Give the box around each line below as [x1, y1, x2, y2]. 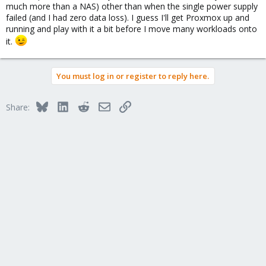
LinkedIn [68, 100, 100, 112]
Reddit [88, 100, 113, 112]
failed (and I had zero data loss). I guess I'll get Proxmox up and [6, 11, 249, 23]
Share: [6, 102, 30, 113]
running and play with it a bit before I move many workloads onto [6, 23, 257, 34]
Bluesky [47, 100, 77, 112]
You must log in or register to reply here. [56, 71, 209, 82]
